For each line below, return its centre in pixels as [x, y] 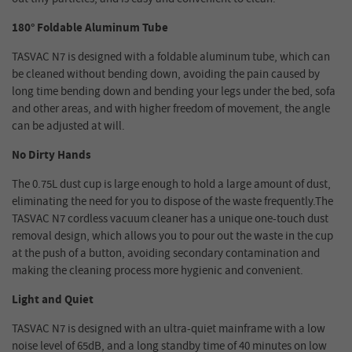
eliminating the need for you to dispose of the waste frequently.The [172, 202]
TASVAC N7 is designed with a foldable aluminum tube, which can [171, 57]
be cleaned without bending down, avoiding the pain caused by [166, 75]
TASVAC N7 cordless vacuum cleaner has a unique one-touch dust [170, 219]
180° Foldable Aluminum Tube [90, 28]
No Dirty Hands [51, 156]
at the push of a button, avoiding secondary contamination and [166, 254]
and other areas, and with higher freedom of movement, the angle [171, 109]
